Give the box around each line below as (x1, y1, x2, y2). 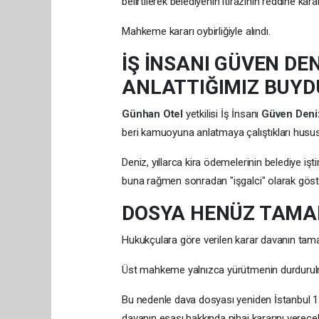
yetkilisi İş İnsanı (185, 107, 261, 120)
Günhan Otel (122, 107, 186, 120)
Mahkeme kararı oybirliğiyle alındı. (122, 24, 271, 38)
